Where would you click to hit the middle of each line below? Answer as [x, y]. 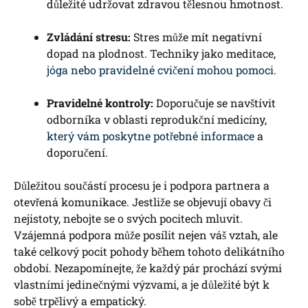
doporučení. [77, 153]
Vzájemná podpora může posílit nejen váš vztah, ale [146, 235]
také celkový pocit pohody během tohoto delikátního [149, 252]
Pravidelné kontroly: [100, 103]
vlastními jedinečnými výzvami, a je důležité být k [142, 285]
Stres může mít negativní [196, 37]
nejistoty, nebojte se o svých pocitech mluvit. [128, 219]
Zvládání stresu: [89, 37]
